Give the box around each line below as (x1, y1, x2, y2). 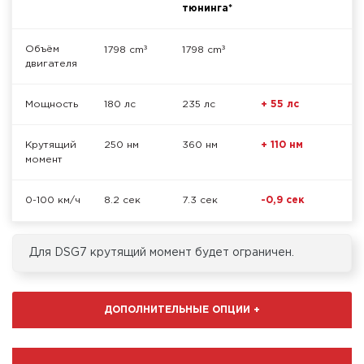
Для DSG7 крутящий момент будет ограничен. (29, 248, 294, 258)
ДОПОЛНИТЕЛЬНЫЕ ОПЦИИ (104, 305, 253, 314)
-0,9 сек (260, 196, 304, 206)
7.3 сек (182, 196, 218, 206)
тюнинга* (182, 4, 232, 14)
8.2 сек (103, 196, 141, 206)
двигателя (25, 59, 77, 69)
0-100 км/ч (25, 196, 80, 206)
